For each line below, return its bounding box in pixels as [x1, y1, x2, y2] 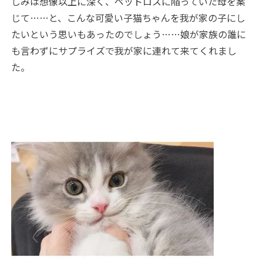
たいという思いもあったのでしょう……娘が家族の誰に [11, 27, 247, 42]
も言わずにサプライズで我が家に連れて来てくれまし [11, 43, 237, 58]
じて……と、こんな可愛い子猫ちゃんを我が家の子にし [11, 11, 246, 25]
